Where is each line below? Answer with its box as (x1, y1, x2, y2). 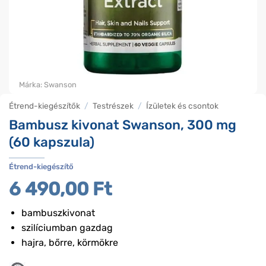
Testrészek (93, 101, 134, 110)
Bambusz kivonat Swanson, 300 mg (9, 116, 236, 133)
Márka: (19, 80, 44, 89)
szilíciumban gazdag (21, 222, 113, 234)
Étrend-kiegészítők (9, 101, 80, 110)
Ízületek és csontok (146, 101, 219, 110)
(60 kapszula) (9, 134, 94, 150)
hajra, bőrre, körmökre (21, 237, 118, 249)
